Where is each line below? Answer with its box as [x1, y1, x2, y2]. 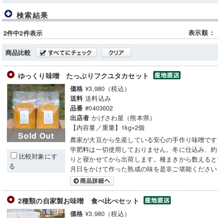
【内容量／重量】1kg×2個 [70, 123, 145, 132]
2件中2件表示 [3, 29, 43, 37]
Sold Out [18, 129, 54, 141]
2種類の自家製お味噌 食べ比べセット [18, 196, 141, 205]
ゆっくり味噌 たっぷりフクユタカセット [18, 71, 151, 80]
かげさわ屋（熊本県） [91, 113, 156, 122]
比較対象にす [19, 151, 57, 161]
